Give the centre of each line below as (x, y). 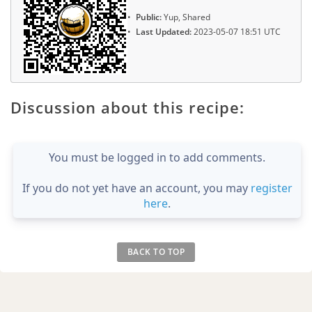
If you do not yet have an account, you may (136, 188)
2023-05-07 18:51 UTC (236, 31)
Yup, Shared (186, 17)
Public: (149, 17)
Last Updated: (164, 31)
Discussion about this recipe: (127, 107)
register (271, 188)
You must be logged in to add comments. (157, 157)
